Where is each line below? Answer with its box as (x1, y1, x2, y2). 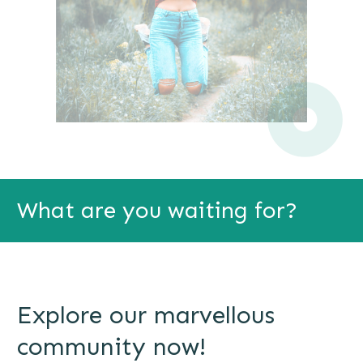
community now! (17, 331, 206, 361)
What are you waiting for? (17, 196, 297, 224)
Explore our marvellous (17, 300, 275, 330)
